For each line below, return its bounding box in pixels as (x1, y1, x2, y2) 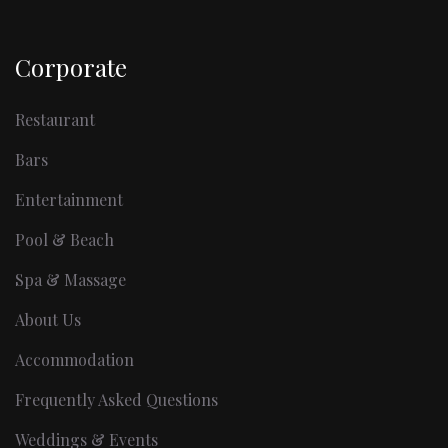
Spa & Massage (15, 269, 126, 291)
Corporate (15, 51, 128, 84)
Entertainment (15, 189, 123, 211)
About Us (15, 309, 81, 331)
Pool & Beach (15, 229, 114, 251)
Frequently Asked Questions (15, 389, 218, 411)
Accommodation (15, 349, 134, 371)
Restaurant (15, 109, 95, 131)
